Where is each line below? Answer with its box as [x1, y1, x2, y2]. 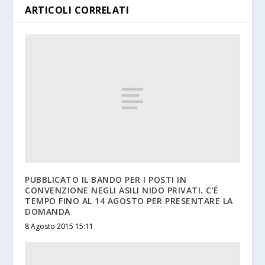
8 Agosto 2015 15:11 [25, 221, 94, 232]
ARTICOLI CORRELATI [25, 3, 130, 17]
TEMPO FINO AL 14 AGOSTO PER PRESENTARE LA [25, 195, 233, 207]
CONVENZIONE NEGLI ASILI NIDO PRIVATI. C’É [25, 185, 219, 196]
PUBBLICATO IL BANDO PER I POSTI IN [25, 174, 187, 186]
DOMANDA [25, 206, 70, 218]
